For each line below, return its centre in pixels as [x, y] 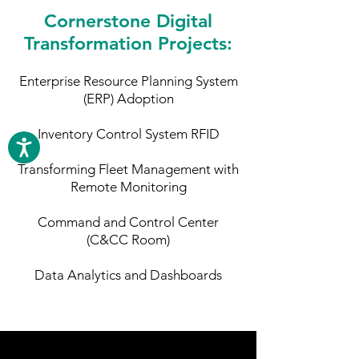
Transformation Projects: [128, 43]
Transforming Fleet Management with [128, 169]
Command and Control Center [128, 222]
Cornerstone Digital [128, 21]
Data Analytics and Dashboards [128, 275]
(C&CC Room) [128, 240]
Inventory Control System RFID [128, 134]
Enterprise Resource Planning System [128, 81]
